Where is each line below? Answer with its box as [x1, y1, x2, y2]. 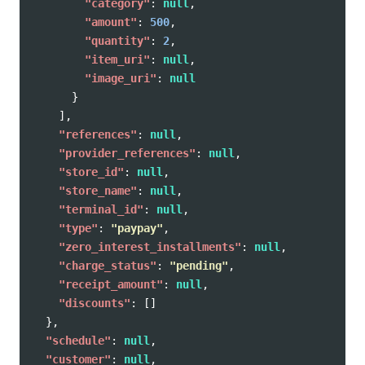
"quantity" [85, 34, 150, 47]
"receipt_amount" [59, 278, 163, 291]
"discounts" [59, 297, 130, 310]
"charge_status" [59, 259, 156, 272]
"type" [59, 222, 98, 235]
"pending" [169, 259, 228, 272]
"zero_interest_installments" [59, 240, 241, 253]
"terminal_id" [59, 203, 143, 216]
